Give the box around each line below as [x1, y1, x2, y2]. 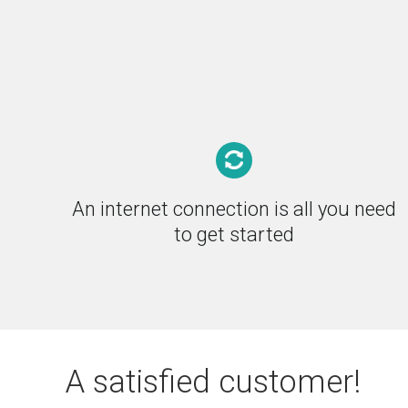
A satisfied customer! [66, 362, 361, 401]
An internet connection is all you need [72, 197, 396, 220]
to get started [174, 222, 294, 246]
